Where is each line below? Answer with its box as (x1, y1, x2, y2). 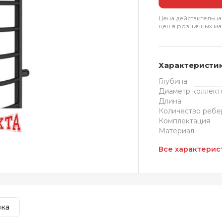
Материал (159, 126, 195, 135)
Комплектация (159, 116, 211, 125)
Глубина (159, 77, 188, 86)
